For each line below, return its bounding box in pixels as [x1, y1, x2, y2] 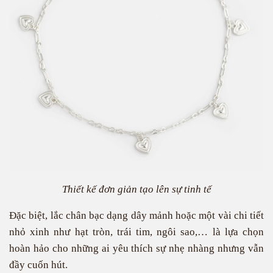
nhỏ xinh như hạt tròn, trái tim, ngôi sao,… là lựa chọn [9, 226, 264, 238]
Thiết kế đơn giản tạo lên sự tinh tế [62, 183, 211, 195]
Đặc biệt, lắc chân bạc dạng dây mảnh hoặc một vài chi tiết [9, 210, 264, 221]
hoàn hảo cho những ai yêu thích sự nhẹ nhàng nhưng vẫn [9, 243, 264, 254]
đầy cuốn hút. [9, 259, 68, 271]
